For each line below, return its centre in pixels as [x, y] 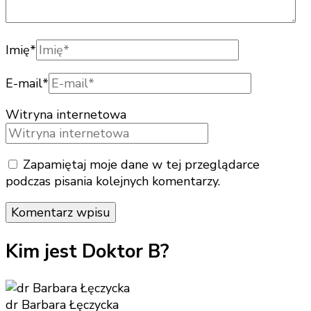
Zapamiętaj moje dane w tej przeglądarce [141, 165]
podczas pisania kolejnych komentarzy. [113, 182]
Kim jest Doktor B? [87, 251]
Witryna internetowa [66, 115]
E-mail [24, 84]
